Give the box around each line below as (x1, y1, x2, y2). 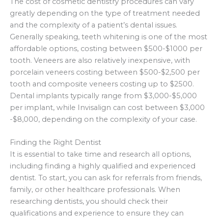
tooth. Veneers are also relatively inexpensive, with (10, 55, 190, 65)
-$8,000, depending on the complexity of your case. (10, 114, 197, 124)
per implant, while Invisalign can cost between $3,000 (10, 103, 205, 112)
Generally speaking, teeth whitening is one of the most (10, 32, 207, 41)
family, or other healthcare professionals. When (10, 185, 180, 194)
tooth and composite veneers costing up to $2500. (10, 79, 194, 88)
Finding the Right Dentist (10, 137, 101, 147)
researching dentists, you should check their (10, 196, 168, 206)
